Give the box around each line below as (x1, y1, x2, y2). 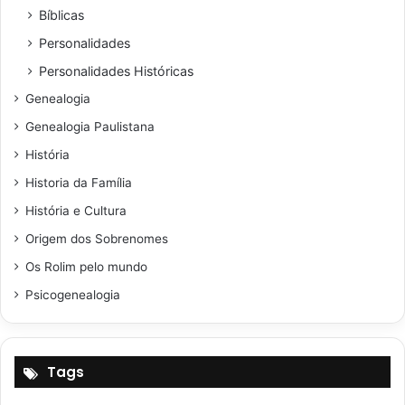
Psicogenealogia (25, 287, 120, 303)
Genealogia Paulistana (25, 119, 155, 135)
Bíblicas (39, 7, 84, 24)
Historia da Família (25, 175, 132, 191)
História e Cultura (25, 203, 127, 219)
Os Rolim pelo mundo (25, 259, 147, 275)
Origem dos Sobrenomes (25, 231, 168, 247)
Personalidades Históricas (39, 63, 193, 80)
